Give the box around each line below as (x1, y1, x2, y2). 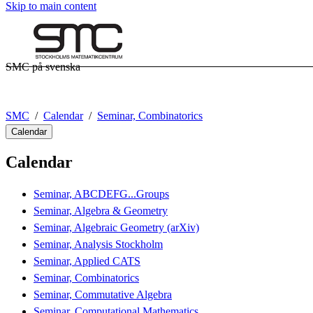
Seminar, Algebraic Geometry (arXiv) (34, 221, 199, 233)
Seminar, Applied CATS (34, 254, 140, 267)
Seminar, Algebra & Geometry (34, 204, 168, 217)
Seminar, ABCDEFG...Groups (34, 187, 169, 200)
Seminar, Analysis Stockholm (34, 238, 163, 250)
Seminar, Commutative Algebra (34, 288, 172, 300)
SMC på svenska (6, 61, 80, 73)
